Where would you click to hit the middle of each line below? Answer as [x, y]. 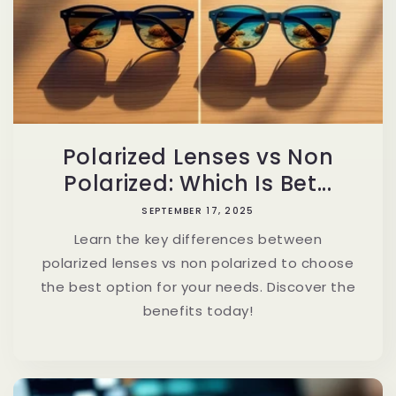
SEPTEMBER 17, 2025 [198, 210]
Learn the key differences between [198, 239]
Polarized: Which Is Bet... [198, 183]
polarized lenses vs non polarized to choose [198, 263]
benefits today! [198, 310]
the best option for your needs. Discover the [198, 286]
